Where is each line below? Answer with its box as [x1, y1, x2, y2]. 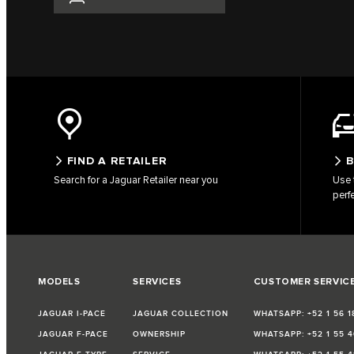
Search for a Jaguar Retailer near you [54, 174, 218, 187]
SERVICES [133, 276, 182, 288]
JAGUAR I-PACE [38, 309, 106, 319]
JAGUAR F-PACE [38, 330, 108, 340]
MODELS [38, 276, 81, 288]
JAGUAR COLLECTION [133, 309, 229, 319]
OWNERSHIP [133, 330, 186, 340]
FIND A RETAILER [66, 154, 168, 168]
